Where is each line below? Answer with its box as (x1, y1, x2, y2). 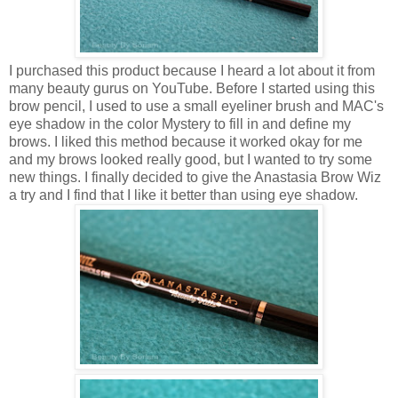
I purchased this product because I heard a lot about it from (9, 62, 375, 78)
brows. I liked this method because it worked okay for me (9, 133, 362, 149)
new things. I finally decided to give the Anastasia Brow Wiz (9, 169, 381, 185)
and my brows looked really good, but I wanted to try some (9, 151, 372, 167)
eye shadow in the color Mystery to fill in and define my (9, 115, 351, 131)
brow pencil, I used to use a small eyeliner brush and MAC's (9, 98, 384, 114)
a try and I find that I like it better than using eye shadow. (9, 187, 362, 203)
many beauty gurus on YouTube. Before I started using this (9, 80, 375, 96)
